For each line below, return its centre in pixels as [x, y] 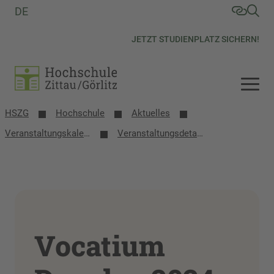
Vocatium [100, 245]
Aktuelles [151, 113]
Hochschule [80, 113]
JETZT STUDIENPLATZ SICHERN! [195, 39]
